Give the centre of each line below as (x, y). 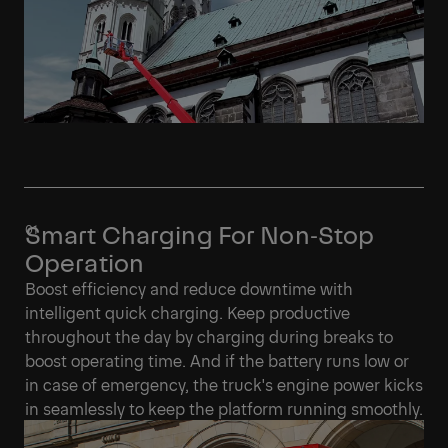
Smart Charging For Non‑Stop (200, 234)
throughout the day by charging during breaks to (209, 336)
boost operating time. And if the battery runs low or (217, 360)
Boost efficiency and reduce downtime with (189, 288)
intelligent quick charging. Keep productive (187, 312)
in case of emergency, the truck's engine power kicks (224, 384)
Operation (85, 262)
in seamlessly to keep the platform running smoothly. (224, 408)
